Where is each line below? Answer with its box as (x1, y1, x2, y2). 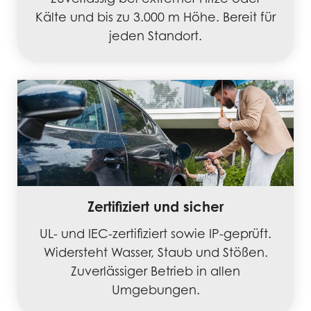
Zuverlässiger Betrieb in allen (71, 263, 240, 278)
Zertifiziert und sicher (87, 197, 224, 215)
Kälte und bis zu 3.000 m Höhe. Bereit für (35, 10, 276, 25)
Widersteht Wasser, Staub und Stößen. (43, 244, 268, 260)
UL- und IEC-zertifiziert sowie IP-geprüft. (40, 226, 271, 241)
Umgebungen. (111, 282, 200, 297)
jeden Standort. (109, 28, 202, 44)
